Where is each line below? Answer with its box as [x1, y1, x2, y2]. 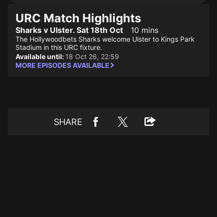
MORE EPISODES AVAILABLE [15, 61, 109, 69]
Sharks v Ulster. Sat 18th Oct [15, 25, 123, 35]
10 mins [131, 25, 158, 35]
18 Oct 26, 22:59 [65, 52, 119, 61]
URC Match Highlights [15, 11, 141, 25]
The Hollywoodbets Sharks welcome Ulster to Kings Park [15, 35, 195, 43]
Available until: [15, 52, 65, 61]
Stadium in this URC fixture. [15, 43, 102, 51]
